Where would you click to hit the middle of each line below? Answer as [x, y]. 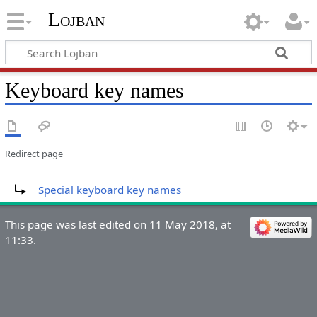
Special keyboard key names [109, 190]
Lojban [76, 20]
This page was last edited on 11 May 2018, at [117, 225]
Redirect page [34, 153]
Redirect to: [33, 179]
